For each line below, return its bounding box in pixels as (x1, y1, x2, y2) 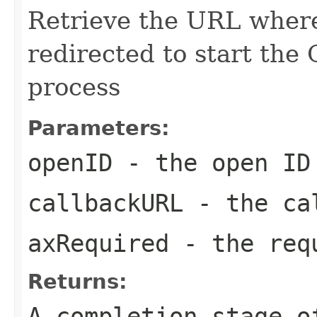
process (28, 72, 120, 101)
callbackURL (28, 188, 183, 217)
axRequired (28, 229, 169, 258)
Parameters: (28, 115, 170, 140)
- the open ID (113, 148, 311, 177)
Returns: (28, 269, 127, 294)
